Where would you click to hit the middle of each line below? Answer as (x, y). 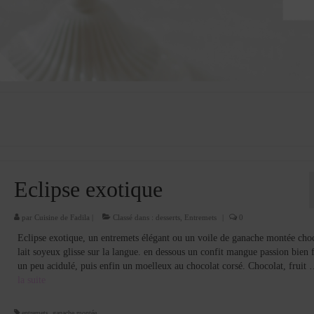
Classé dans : (133, 218)
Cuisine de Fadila (62, 218)
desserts (168, 218)
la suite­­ (31, 280)
